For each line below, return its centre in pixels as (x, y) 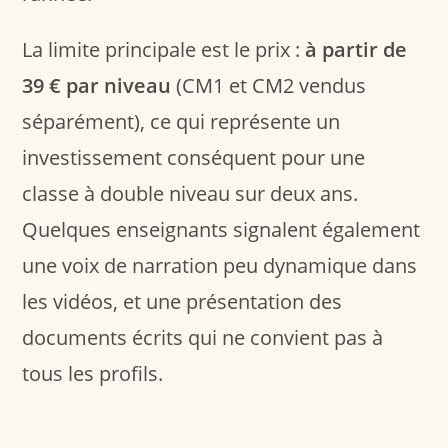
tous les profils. (93, 373)
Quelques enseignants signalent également (221, 229)
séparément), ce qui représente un (181, 121)
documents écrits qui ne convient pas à (203, 337)
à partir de (356, 49)
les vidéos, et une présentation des (182, 301)
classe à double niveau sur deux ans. (190, 193)
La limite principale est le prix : (164, 49)
